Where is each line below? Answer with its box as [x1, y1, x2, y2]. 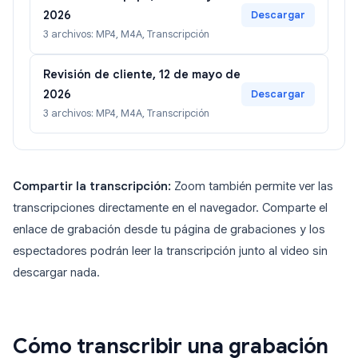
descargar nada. [13, 265, 100, 280]
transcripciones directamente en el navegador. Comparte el [13, 201, 328, 216]
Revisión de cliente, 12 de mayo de [43, 67, 241, 82]
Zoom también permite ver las [171, 179, 333, 194]
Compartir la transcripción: [13, 179, 171, 194]
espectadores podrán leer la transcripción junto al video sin [13, 244, 328, 259]
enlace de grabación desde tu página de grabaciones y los [13, 222, 325, 237]
